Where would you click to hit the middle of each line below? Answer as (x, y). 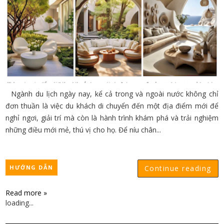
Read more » (26, 193)
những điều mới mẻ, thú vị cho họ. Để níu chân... (83, 130)
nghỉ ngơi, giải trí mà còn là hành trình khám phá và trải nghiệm (112, 118)
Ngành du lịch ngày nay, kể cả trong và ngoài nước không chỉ (112, 94)
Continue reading (178, 168)
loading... (20, 203)
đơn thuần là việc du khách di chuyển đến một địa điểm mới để (112, 106)
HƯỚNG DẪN (31, 167)
